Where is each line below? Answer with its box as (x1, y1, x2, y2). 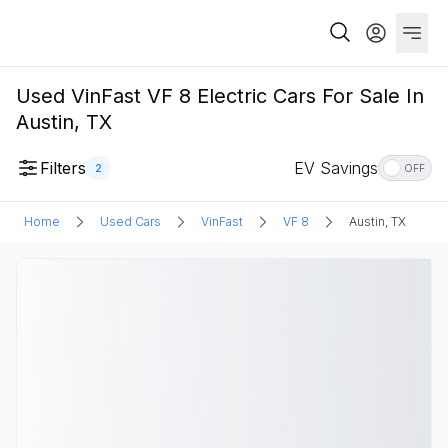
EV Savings (294, 158, 378, 178)
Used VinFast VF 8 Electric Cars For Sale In (16, 84, 424, 108)
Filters (40, 158, 86, 178)
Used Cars (100, 214, 161, 229)
